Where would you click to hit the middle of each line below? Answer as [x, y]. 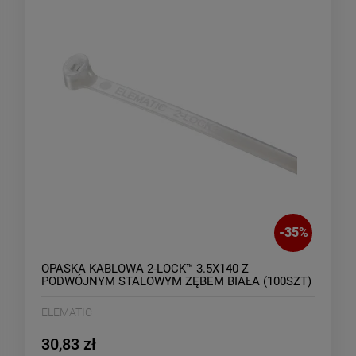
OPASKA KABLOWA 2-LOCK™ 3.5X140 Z [145, 268]
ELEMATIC [67, 312]
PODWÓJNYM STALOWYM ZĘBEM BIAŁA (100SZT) [176, 281]
